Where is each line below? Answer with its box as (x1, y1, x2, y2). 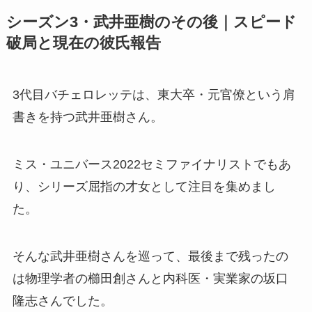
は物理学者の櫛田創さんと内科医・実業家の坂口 (12, 271, 288, 286)
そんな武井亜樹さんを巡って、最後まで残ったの (12, 249, 288, 263)
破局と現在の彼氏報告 (6, 35, 161, 52)
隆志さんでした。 (12, 293, 113, 308)
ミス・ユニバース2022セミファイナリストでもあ (12, 157, 291, 171)
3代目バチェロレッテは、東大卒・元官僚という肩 (12, 88, 295, 102)
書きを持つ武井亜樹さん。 (12, 110, 163, 125)
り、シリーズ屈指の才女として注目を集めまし (12, 179, 276, 194)
